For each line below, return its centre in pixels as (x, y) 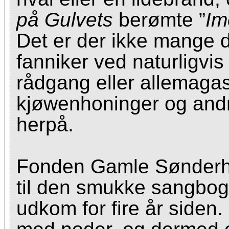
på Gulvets (65, 20)
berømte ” (159, 20)
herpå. (45, 124)
